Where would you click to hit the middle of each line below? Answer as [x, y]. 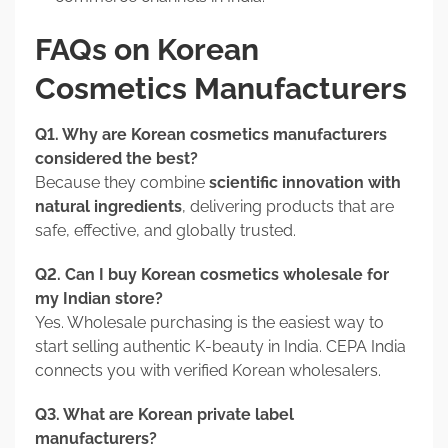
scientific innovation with [305, 182]
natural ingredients [108, 206]
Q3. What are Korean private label [164, 414]
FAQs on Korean [147, 49]
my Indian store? [99, 298]
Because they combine [122, 182]
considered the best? [116, 158]
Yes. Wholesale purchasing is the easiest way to [209, 322]
